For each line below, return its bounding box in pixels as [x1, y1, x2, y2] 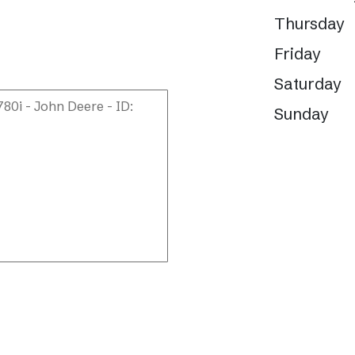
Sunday [274, 104, 329, 124]
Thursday [274, 13, 345, 33]
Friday [274, 44, 321, 63]
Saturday [274, 74, 342, 94]
